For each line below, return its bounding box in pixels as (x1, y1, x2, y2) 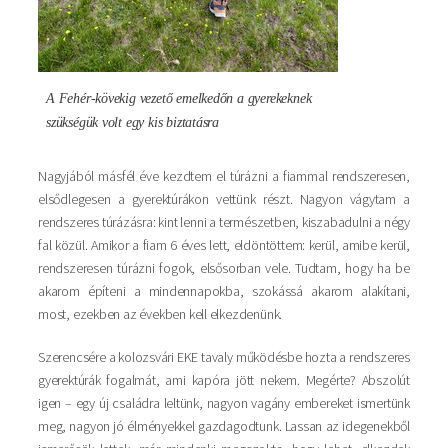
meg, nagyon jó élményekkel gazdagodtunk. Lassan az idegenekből (38, 416, 410, 435)
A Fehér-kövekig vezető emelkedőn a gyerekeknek (46, 90, 312, 106)
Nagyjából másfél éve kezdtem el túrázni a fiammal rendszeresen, (38, 166, 410, 185)
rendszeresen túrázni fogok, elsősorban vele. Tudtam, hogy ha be (38, 258, 410, 277)
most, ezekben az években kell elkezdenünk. (38, 304, 283, 323)
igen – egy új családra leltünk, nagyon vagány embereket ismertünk (38, 393, 410, 412)
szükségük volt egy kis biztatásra (46, 114, 220, 130)
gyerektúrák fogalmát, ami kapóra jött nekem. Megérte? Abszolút (38, 370, 410, 389)
